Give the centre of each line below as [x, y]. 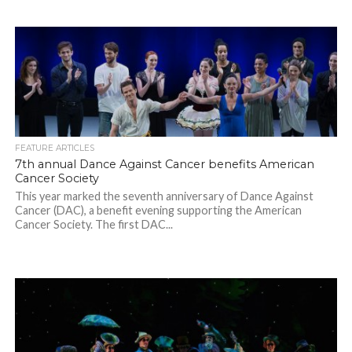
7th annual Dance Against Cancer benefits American [164, 165]
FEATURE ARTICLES [54, 148]
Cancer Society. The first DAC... [93, 225]
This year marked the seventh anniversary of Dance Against [164, 196]
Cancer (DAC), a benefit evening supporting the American [158, 211]
